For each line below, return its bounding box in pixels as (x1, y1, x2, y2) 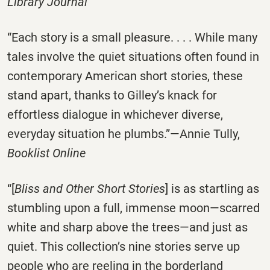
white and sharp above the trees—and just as (7, 220, 248, 235)
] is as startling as (165, 181, 259, 196)
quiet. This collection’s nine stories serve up (7, 239, 240, 254)
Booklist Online (7, 145, 86, 160)
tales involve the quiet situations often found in (7, 49, 259, 64)
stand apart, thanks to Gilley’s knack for (7, 87, 217, 102)
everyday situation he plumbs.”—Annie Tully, (7, 126, 240, 141)
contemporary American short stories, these (7, 68, 243, 83)
